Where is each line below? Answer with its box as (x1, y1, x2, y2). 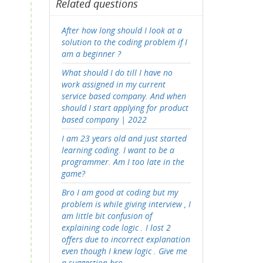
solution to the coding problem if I (61, 36, 187, 48)
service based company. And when (61, 90, 186, 102)
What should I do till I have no (61, 67, 173, 78)
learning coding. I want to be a (61, 144, 174, 156)
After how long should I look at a (61, 25, 182, 36)
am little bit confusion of (61, 210, 152, 221)
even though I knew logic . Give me (61, 245, 187, 257)
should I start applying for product (61, 102, 188, 113)
